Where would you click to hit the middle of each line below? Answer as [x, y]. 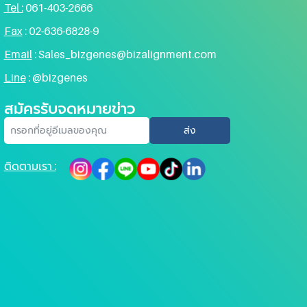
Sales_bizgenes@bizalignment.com [127, 54]
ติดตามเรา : [30, 165]
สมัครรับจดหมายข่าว [70, 108]
